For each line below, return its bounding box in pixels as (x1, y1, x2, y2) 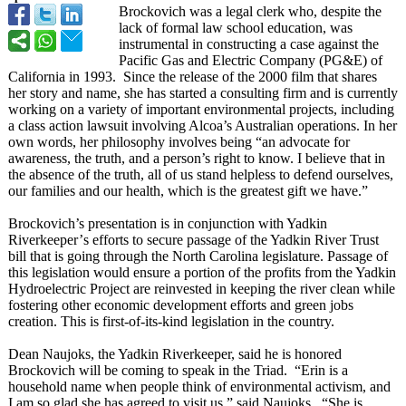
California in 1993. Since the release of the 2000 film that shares (8, 69, 377, 84)
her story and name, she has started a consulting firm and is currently (8, 85, 398, 101)
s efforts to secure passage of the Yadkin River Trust (83, 232, 379, 247)
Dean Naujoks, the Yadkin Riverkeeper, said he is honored (8, 346, 342, 362)
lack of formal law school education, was (119, 20, 353, 35)
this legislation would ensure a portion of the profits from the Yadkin (8, 265, 396, 280)
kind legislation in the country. (162, 314, 334, 329)
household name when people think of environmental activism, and (8, 379, 391, 394)
